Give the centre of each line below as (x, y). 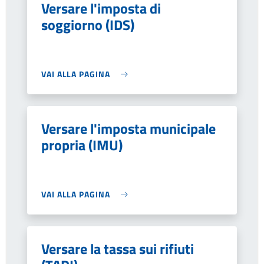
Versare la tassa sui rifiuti (118, 249)
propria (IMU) (82, 145)
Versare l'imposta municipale (128, 128)
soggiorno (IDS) (88, 25)
